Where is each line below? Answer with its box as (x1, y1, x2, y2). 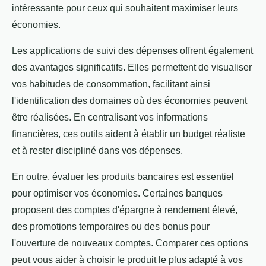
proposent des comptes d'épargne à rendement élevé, (12, 205, 237, 216)
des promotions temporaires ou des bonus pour (12, 221, 210, 232)
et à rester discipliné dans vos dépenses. (12, 145, 183, 156)
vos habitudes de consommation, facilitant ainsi (12, 79, 210, 90)
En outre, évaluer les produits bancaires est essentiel (12, 172, 234, 182)
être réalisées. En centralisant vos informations (12, 112, 208, 123)
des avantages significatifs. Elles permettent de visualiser (12, 62, 252, 73)
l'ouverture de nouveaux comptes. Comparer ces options (12, 238, 248, 249)
